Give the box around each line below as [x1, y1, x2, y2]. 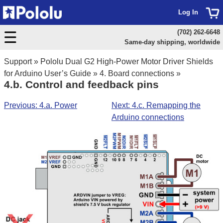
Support [4, 57, 32, 66]
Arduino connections [111, 112, 184, 121]
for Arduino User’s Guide [4, 69, 91, 78]
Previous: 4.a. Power [4, 101, 77, 110]
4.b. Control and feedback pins [4, 79, 159, 90]
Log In [178, 8, 198, 16]
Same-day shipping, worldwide [124, 38, 220, 46]
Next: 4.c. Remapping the [111, 101, 201, 110]
